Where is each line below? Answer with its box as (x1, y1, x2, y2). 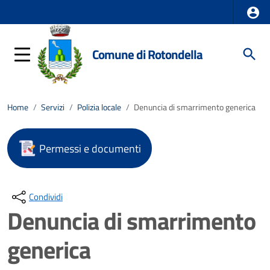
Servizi (41, 101, 64, 114)
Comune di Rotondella (92, 44, 203, 64)
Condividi (29, 190, 63, 204)
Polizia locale (77, 101, 121, 114)
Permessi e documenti (39, 140, 141, 157)
